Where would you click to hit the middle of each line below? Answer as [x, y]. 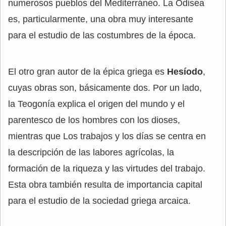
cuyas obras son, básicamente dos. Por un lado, [105, 88]
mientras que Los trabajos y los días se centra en [107, 136]
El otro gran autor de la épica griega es [88, 72]
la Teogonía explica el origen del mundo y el [96, 104]
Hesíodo [185, 72]
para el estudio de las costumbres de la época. [102, 35]
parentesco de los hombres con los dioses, [94, 120]
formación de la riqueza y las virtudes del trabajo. [107, 168]
